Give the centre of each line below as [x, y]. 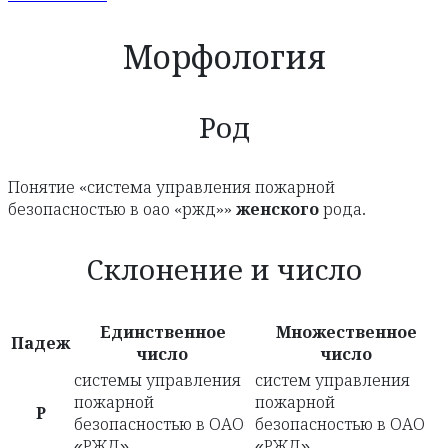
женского [277, 210]
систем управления [332, 381]
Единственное [162, 333]
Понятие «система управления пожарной [171, 188]
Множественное [346, 333]
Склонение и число [224, 271]
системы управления [157, 381]
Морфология [224, 58]
